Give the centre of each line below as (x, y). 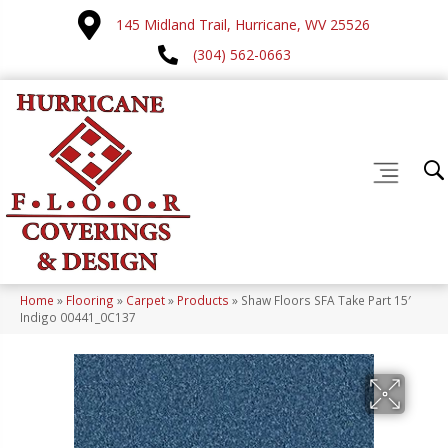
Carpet (145, 300)
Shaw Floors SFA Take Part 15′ (326, 300)
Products (203, 300)
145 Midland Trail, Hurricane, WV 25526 (243, 24)
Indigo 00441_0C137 (78, 317)
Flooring (90, 300)
